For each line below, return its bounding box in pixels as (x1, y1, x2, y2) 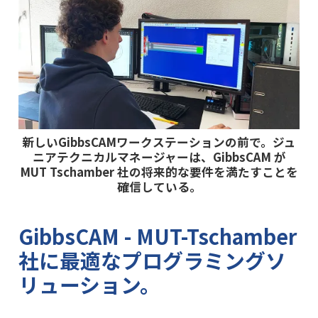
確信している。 (116, 178, 202, 196)
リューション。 (18, 269, 160, 299)
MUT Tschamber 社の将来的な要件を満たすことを (20, 163, 298, 181)
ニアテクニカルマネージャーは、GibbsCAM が (32, 148, 286, 166)
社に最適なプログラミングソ (18, 245, 286, 275)
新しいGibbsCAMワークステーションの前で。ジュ (22, 133, 296, 151)
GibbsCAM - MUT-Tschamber (18, 221, 297, 251)
